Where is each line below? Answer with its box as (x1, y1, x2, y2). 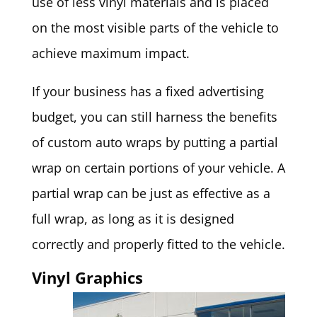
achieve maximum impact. (31, 45, 190, 62)
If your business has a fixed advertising (31, 83, 264, 100)
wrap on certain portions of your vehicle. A (31, 159, 285, 177)
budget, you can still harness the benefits (31, 108, 277, 126)
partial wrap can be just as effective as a (31, 185, 270, 202)
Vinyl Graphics (31, 267, 143, 289)
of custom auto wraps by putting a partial (31, 134, 278, 151)
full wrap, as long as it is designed (31, 210, 234, 228)
